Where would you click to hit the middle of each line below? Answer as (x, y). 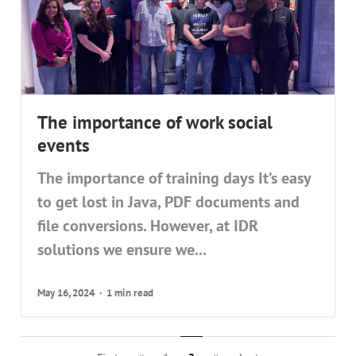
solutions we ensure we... (122, 250)
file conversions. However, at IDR (148, 226)
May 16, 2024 (66, 293)
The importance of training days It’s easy (174, 178)
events (64, 145)
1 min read (130, 293)
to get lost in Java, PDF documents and (169, 202)
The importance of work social (155, 122)
